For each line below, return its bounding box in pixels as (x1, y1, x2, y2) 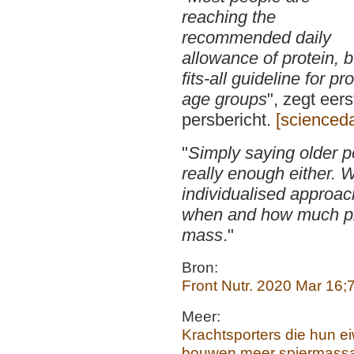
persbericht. (182, 110, 276, 130)
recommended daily (182, 28, 331, 47)
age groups (182, 89, 267, 109)
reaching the (182, 7, 276, 27)
